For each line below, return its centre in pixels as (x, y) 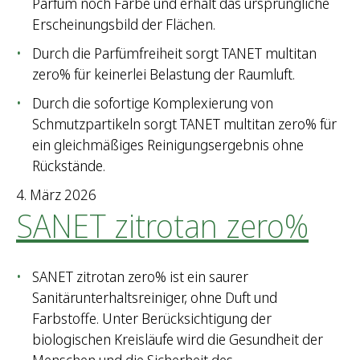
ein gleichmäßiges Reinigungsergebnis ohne (168, 145)
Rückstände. (69, 166)
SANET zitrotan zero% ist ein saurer (140, 277)
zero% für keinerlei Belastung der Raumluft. (164, 74)
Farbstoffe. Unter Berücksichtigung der (152, 319)
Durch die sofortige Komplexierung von (153, 103)
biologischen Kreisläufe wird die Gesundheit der (178, 340)
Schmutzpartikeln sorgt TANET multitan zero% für (184, 124)
